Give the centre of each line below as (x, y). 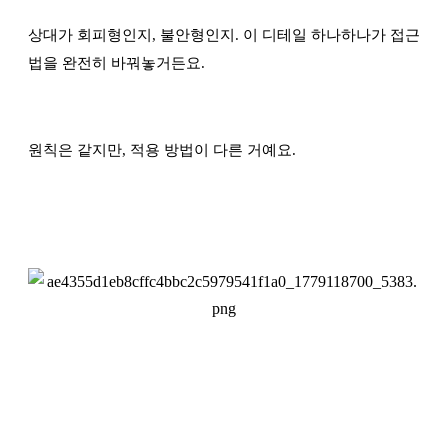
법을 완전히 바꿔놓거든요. (116, 63)
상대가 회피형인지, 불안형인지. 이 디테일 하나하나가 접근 (224, 35)
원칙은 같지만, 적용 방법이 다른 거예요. (162, 150)
